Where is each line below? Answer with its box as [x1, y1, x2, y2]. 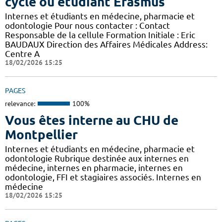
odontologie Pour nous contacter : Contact [5, 21, 170, 31]
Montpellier [5, 127, 78, 142]
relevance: [5, 99, 35, 109]
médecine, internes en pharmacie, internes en [5, 163, 183, 172]
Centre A [5, 49, 40, 59]
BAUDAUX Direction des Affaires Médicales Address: [5, 40, 208, 50]
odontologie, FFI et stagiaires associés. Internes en [5, 172, 201, 182]
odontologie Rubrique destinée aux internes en [5, 153, 189, 163]
